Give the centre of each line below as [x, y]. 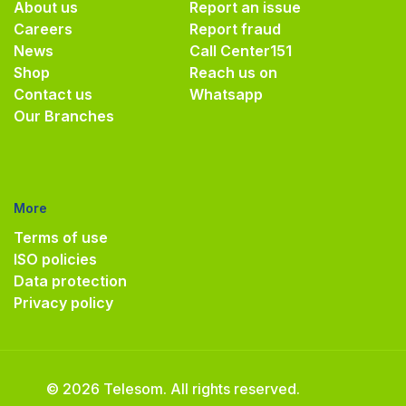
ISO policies [55, 259]
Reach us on [233, 72]
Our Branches [64, 116]
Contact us [53, 94]
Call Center [230, 50]
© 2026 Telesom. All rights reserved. [173, 388]
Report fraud [235, 29]
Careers [43, 29]
